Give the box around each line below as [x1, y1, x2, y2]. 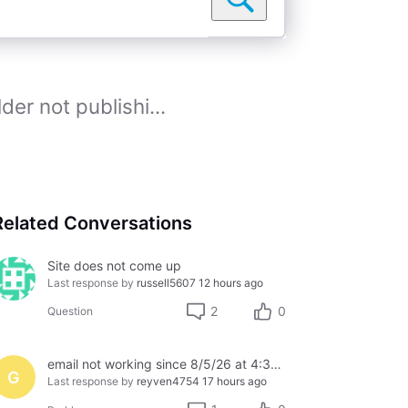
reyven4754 [136, 374, 199, 389]
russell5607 [136, 276, 196, 291]
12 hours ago [198, 276, 263, 291]
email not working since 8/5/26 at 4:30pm [270, 356, 281, 372]
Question [46, 304, 93, 319]
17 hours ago [201, 374, 267, 389]
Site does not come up [46, 258, 181, 274]
